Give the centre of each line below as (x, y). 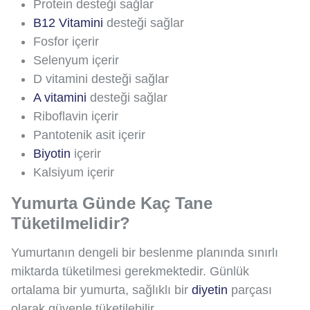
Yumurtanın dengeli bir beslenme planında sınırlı (145, 252)
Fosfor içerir (66, 41)
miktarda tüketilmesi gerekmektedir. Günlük (130, 271)
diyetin (210, 290)
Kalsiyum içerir (74, 172)
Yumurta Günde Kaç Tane (112, 203)
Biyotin (52, 153)
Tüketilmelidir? (71, 223)
